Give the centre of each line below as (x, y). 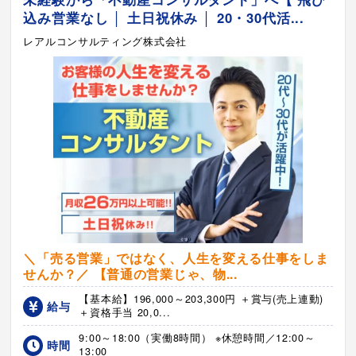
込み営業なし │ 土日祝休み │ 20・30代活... (164, 17)
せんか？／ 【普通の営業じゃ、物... (130, 273)
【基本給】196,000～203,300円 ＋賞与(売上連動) (201, 298)
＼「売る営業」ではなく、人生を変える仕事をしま (176, 257)
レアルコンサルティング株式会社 (105, 41)
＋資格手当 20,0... (125, 312)
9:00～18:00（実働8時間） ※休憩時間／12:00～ (197, 337)
